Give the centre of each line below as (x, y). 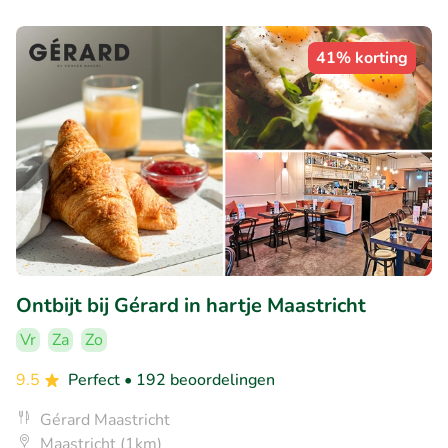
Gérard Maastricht (105, 420)
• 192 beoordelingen (199, 380)
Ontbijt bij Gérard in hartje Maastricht (191, 306)
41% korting (362, 58)
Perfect (96, 380)
